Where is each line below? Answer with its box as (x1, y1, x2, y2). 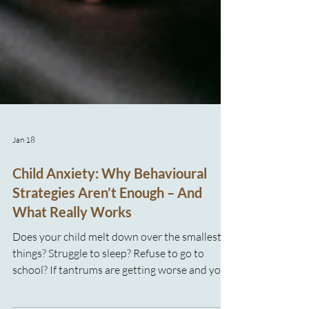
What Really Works (12, 237, 132, 253)
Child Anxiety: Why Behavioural (12, 198, 207, 215)
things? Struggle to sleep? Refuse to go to (12, 279, 204, 293)
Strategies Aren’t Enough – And (12, 217, 202, 234)
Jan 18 (12, 167, 35, 178)
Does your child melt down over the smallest (12, 263, 221, 277)
